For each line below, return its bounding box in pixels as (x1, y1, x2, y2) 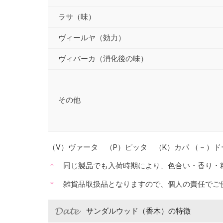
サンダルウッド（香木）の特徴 (86, 207, 191, 216)
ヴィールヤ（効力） (58, 33, 125, 43)
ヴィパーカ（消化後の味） (58, 54, 148, 64)
